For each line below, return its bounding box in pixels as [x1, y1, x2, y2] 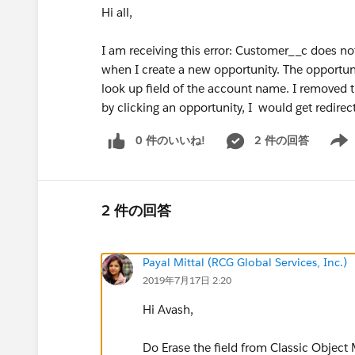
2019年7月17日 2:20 [143, 273, 231, 287]
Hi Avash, [143, 301, 193, 317]
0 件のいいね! [136, 133, 205, 147]
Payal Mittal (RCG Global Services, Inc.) [143, 254, 347, 269]
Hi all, [101, 5, 132, 20]
